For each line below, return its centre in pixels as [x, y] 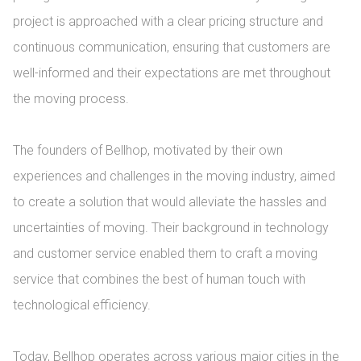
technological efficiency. [82, 305]
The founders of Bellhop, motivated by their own [148, 150]
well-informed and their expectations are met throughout [172, 73]
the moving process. [71, 99]
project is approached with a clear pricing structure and [168, 21]
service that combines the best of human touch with [159, 279]
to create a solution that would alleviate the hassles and [170, 202]
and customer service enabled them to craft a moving [165, 253]
